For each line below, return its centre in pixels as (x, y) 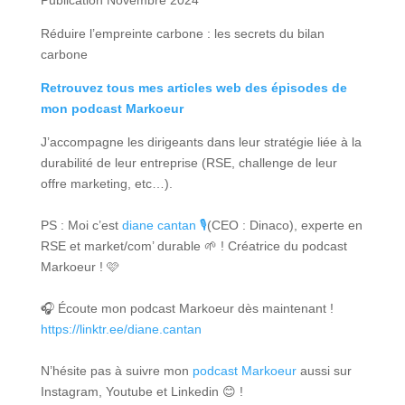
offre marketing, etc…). (106, 184)
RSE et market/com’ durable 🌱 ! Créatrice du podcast (193, 246)
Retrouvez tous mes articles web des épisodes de (193, 88)
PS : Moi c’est (81, 226)
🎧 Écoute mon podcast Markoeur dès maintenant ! (187, 309)
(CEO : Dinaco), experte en (284, 226)
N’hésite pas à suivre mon (116, 371)
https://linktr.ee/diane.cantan (121, 330)
